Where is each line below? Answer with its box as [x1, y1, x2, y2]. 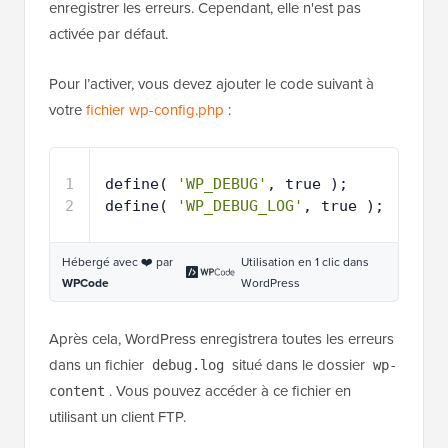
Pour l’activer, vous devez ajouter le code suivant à [49, 72, 374, 94]
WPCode [62, 273, 109, 291]
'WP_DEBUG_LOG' [177, 196, 303, 215]
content [49, 382, 105, 399]
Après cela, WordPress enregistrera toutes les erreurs [49, 327, 394, 349]
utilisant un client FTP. [49, 405, 186, 427]
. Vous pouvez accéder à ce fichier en [109, 379, 351, 401]
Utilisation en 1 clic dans [241, 252, 370, 270]
